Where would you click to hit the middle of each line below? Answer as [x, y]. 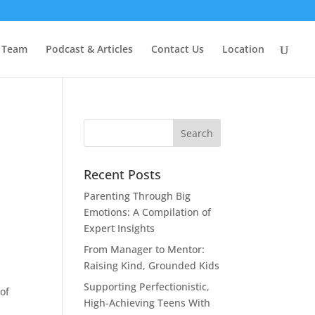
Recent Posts [123, 174]
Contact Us [178, 49]
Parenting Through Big [137, 196]
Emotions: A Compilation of [148, 212]
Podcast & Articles [89, 49]
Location [243, 49]
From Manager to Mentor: [144, 249]
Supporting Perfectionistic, [147, 287]
